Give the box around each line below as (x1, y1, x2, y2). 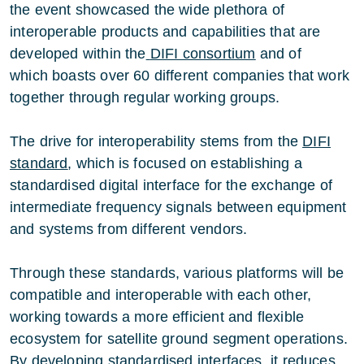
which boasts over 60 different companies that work (10, 67, 349, 84)
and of (255, 45, 301, 62)
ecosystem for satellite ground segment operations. (10, 330, 348, 347)
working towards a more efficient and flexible (10, 308, 305, 325)
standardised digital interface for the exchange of (10, 176, 332, 193)
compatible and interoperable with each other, (10, 286, 312, 303)
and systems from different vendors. (10, 220, 248, 237)
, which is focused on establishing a (67, 154, 302, 171)
